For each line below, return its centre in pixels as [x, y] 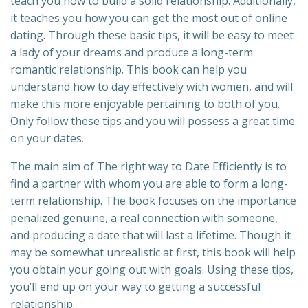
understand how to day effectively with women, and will [152, 87]
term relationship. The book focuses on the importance [153, 201]
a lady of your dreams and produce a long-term [132, 53]
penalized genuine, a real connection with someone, [144, 218]
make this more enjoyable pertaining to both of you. [145, 104]
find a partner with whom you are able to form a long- [149, 184]
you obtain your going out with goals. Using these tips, [152, 270]
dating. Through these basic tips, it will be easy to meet [152, 35]
